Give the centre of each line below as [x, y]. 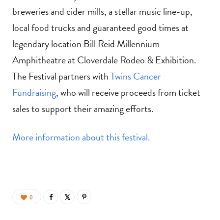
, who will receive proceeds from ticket [128, 93]
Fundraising [34, 93]
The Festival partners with [61, 76]
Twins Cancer [136, 76]
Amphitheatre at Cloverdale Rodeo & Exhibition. [104, 60]
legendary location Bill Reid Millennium [86, 44]
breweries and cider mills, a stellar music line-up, [102, 12]
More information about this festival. [81, 137]
